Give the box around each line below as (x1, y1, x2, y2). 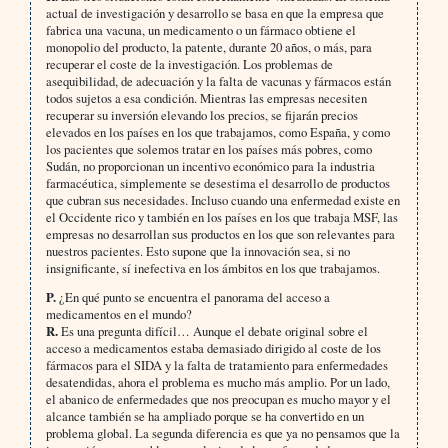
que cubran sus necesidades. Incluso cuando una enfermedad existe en (45, 191, 400, 210)
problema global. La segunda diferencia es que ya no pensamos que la (45, 424, 400, 443)
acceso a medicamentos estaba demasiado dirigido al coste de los (45, 339, 381, 358)
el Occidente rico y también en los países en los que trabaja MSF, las (45, 208, 398, 227)
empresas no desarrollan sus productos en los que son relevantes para (45, 225, 395, 244)
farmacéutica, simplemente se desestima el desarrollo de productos (45, 174, 390, 193)
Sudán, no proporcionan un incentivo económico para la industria (45, 157, 375, 176)
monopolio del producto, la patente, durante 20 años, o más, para (45, 38, 372, 57)
